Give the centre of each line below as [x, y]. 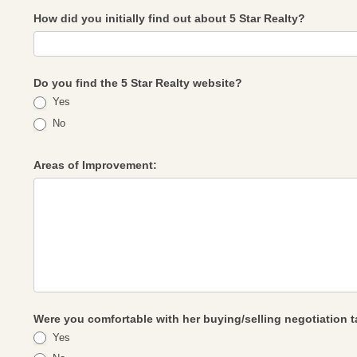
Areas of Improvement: [96, 165]
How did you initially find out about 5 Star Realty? [170, 19]
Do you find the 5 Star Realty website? [138, 83]
